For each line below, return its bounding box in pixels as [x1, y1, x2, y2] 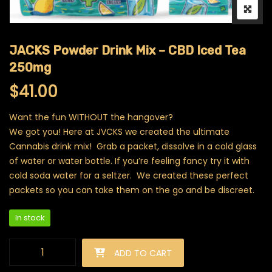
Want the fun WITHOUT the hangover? [9, 111, 173, 124]
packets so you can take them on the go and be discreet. [9, 184, 257, 197]
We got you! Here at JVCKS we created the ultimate [9, 126, 229, 138]
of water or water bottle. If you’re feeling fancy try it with [9, 155, 250, 168]
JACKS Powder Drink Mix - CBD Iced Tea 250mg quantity [8, 239, 244, 252]
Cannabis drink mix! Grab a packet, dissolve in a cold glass [9, 140, 257, 153]
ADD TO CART [114, 247, 172, 260]
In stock [15, 212, 44, 224]
